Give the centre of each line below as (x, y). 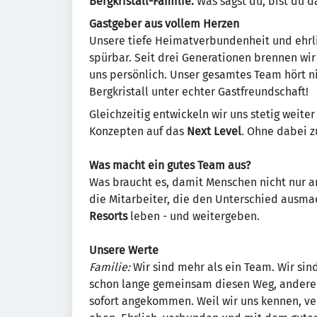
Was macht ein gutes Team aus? (170, 165)
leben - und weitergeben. (194, 216)
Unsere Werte (124, 250)
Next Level (214, 131)
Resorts (108, 216)
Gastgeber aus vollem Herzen (164, 24)
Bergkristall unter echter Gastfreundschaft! (199, 92)
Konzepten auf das (138, 131)
